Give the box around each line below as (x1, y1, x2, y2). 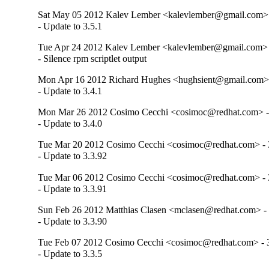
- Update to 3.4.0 (38, 118, 103, 129)
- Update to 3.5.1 (38, 21, 103, 32)
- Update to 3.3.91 (38, 183, 107, 194)
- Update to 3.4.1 (38, 86, 103, 97)
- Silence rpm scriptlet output (38, 53, 147, 64)
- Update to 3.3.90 (38, 216, 107, 226)
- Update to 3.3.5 (38, 248, 103, 259)
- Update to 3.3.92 (38, 151, 107, 162)
